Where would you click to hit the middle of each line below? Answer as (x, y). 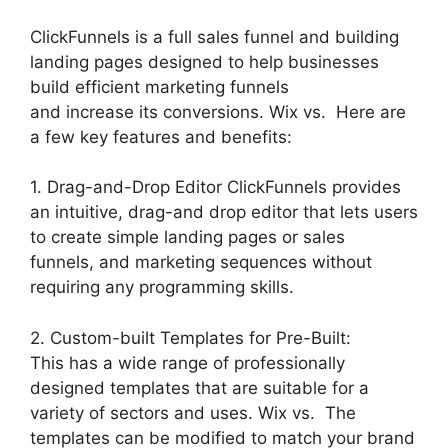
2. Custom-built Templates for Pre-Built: (190, 337)
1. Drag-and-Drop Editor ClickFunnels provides (215, 187)
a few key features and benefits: (161, 136)
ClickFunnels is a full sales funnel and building (214, 36)
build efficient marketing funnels (159, 86)
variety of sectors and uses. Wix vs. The (193, 412)
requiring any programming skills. (162, 287)
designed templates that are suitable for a (199, 387)
